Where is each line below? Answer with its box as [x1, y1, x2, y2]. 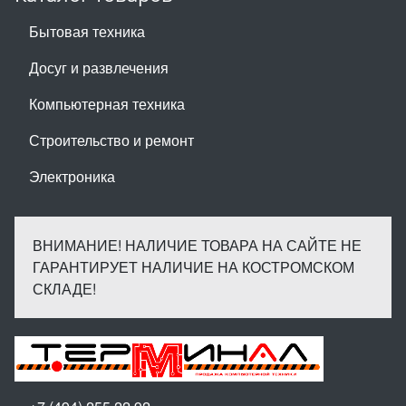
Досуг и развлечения [29, 56, 169, 78]
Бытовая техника [29, 20, 145, 42]
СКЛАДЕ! [33, 277, 96, 299]
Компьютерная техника [29, 92, 185, 114]
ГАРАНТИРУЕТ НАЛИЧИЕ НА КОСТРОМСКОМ [33, 256, 354, 277]
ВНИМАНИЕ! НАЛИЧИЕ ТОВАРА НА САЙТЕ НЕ [33, 234, 362, 256]
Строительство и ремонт [29, 129, 194, 150]
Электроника [29, 165, 115, 187]
